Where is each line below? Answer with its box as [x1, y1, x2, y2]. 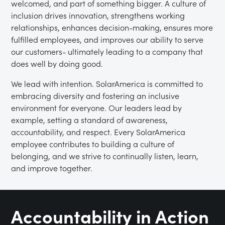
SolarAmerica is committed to [96, 78, 203, 89]
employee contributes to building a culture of [11, 138, 175, 150]
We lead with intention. [11, 78, 94, 89]
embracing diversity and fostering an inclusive [11, 90, 180, 101]
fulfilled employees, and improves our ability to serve [11, 34, 204, 45]
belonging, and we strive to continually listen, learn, [11, 150, 199, 162]
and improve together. [11, 162, 93, 174]
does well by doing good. [11, 58, 103, 69]
